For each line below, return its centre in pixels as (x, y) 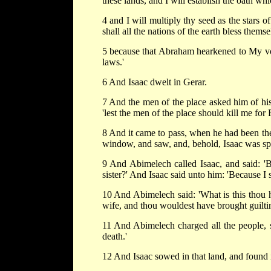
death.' (114, 236)
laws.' (113, 62)
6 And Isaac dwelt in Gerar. (154, 82)
